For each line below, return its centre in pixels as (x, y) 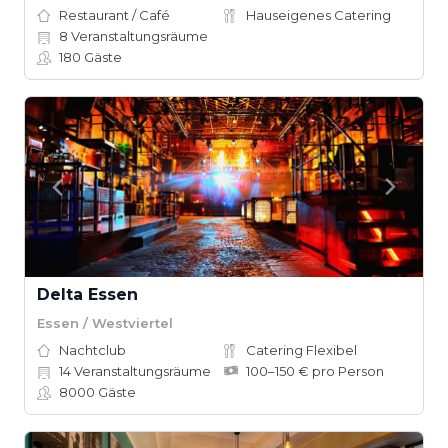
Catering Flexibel (301, 350)
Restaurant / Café (114, 15)
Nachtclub (92, 350)
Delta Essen (87, 294)
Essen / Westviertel (105, 322)
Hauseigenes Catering (318, 15)
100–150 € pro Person (315, 371)
